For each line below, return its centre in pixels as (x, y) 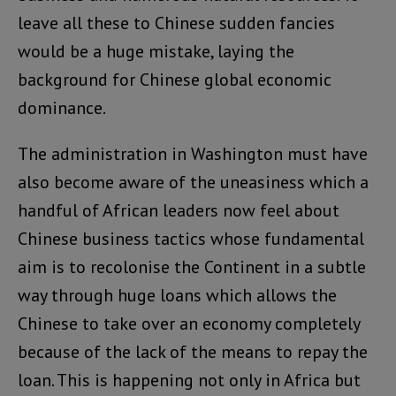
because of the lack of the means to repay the (193, 351)
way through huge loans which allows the (177, 295)
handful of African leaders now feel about (179, 210)
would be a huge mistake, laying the (156, 51)
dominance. (62, 107)
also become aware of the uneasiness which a (193, 182)
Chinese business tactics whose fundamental (191, 238)
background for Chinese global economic (175, 79)
